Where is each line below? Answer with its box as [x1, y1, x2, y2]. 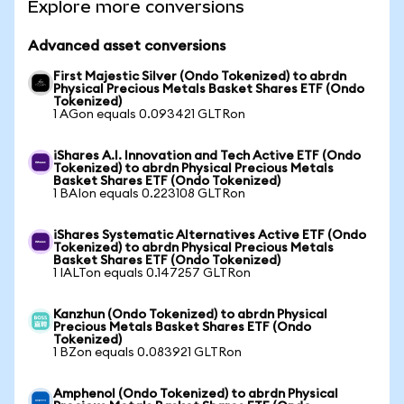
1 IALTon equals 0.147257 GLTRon [53, 267, 251, 280]
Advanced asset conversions [28, 39, 225, 53]
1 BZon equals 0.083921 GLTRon [53, 346, 242, 359]
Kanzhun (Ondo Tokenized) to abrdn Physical [53, 308, 327, 321]
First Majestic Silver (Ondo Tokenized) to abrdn [53, 70, 346, 83]
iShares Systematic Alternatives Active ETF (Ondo [53, 229, 366, 242]
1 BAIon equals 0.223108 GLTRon [53, 188, 245, 200]
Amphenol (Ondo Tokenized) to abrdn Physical [53, 388, 338, 400]
